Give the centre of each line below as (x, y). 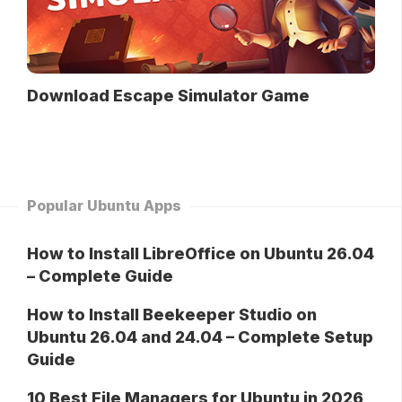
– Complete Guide (100, 276)
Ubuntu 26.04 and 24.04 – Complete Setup (200, 337)
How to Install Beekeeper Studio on (172, 315)
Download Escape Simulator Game (168, 96)
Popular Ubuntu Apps (104, 206)
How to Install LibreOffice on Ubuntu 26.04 (201, 254)
